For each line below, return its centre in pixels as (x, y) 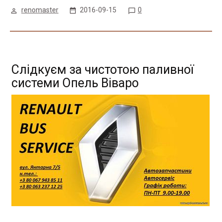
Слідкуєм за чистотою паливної (103, 70)
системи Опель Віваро (75, 83)
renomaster (40, 10)
